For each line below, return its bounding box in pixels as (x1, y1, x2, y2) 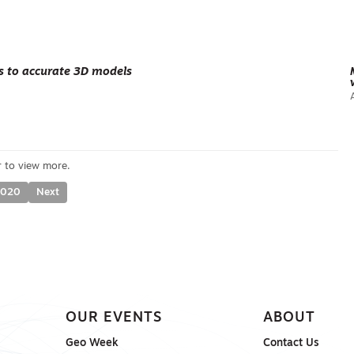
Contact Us (263, 338, 320, 348)
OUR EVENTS (65, 311, 162, 325)
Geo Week (65, 338, 119, 348)
